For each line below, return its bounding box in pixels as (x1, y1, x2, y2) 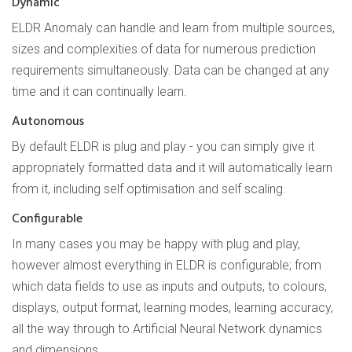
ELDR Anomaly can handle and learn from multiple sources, (12, 20, 335, 36)
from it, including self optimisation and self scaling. (12, 181, 286, 197)
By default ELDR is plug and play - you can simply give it (12, 139, 314, 155)
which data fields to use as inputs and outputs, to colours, (12, 279, 327, 295)
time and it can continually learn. (12, 84, 187, 100)
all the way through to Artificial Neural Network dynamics (12, 321, 322, 337)
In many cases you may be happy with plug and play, (12, 236, 300, 252)
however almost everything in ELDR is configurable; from (12, 258, 321, 273)
